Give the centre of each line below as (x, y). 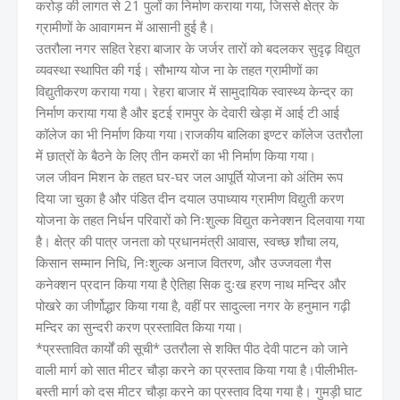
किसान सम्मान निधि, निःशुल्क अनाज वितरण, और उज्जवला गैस (183, 262)
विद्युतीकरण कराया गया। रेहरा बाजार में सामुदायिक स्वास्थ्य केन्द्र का (194, 91)
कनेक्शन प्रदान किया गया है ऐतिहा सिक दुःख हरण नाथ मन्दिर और (191, 283)
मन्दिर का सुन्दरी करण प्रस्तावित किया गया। (140, 326)
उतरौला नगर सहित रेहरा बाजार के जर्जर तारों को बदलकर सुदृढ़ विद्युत (198, 48)
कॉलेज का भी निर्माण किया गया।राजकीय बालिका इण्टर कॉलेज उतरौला (199, 133)
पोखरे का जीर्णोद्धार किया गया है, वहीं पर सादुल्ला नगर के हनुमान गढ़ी (193, 305)
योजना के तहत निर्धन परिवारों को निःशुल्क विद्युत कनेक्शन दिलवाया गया (200, 219)
